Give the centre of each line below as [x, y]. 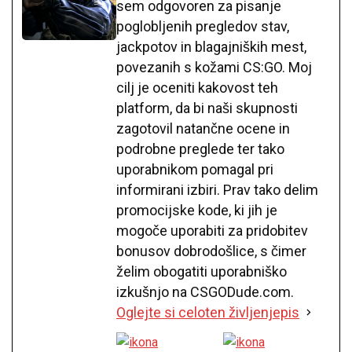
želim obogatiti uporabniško [202, 271]
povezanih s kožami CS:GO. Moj [214, 67]
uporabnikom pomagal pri [195, 169]
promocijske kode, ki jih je [197, 210]
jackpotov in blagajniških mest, [211, 46]
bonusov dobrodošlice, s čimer [211, 251]
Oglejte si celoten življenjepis [208, 312]
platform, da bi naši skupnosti [207, 108]
